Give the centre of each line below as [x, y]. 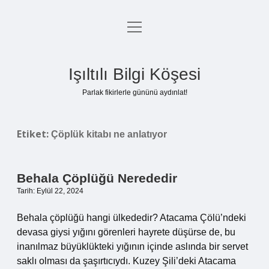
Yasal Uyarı [134, 86]
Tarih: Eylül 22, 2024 [50, 191]
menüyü [144, 26]
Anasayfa [134, 29]
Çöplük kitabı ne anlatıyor [109, 134]
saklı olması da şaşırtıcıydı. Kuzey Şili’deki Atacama [126, 261]
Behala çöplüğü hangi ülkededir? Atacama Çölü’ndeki [131, 218]
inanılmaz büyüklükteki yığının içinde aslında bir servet [132, 246]
